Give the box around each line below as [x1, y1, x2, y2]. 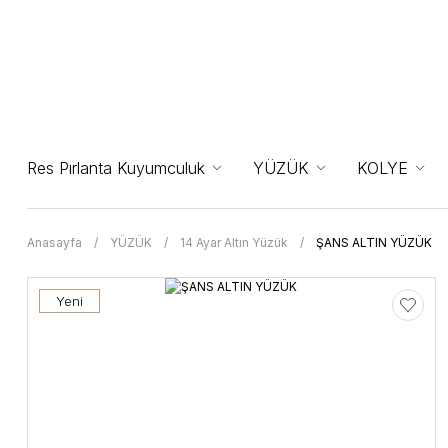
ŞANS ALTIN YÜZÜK [316, 235, 432, 250]
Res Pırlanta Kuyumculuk [27, 158, 205, 178]
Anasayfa [27, 235, 82, 250]
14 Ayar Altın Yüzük [180, 235, 288, 250]
